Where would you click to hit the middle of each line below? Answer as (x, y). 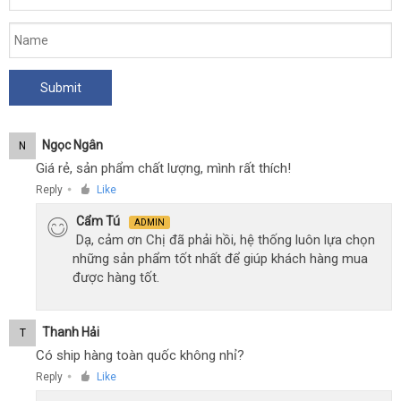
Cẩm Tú (98, 221)
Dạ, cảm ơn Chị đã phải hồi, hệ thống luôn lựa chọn (226, 240)
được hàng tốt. (116, 277)
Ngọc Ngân (73, 145)
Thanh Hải (71, 332)
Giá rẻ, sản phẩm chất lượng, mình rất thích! (163, 168)
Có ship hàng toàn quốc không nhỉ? (140, 355)
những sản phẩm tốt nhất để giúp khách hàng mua (220, 259)
